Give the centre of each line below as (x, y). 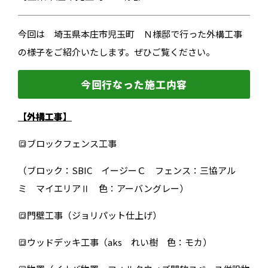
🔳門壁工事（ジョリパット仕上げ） (89, 215)
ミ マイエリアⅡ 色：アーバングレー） (103, 188)
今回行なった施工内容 (134, 85)
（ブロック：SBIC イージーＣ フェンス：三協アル (127, 170)
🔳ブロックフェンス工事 (67, 144)
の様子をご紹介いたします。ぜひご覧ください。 (116, 52)
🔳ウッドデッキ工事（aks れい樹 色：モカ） (115, 242)
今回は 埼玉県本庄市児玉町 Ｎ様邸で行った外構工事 (130, 34)
